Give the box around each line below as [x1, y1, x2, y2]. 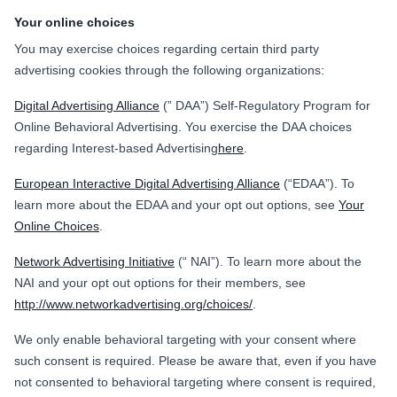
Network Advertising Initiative [14, 253, 175, 269]
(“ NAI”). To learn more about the [175, 253, 362, 269]
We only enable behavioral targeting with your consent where [14, 331, 356, 346]
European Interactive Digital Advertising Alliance [14, 175, 280, 191]
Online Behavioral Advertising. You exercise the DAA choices [14, 119, 352, 134]
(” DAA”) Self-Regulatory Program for [160, 97, 370, 113]
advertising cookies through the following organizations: [14, 62, 324, 77]
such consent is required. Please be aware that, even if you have [14, 353, 377, 368]
